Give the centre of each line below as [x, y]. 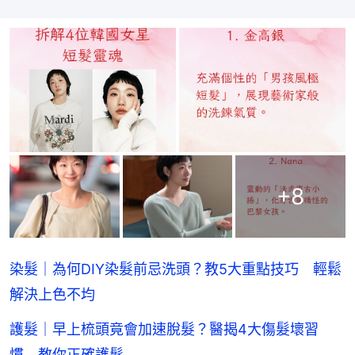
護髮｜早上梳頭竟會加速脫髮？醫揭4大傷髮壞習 [164, 330]
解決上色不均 [52, 295]
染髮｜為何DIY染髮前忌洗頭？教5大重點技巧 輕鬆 [176, 269]
